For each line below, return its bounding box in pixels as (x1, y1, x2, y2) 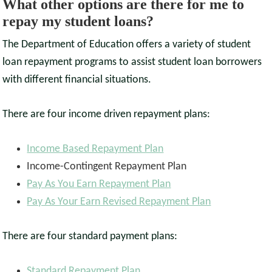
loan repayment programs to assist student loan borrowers (2, 56, 262, 69)
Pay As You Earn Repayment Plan (27, 178, 171, 191)
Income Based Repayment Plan (27, 143, 164, 155)
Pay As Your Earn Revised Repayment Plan (27, 196, 211, 208)
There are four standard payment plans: (2, 231, 178, 243)
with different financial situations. (2, 74, 152, 86)
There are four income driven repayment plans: (2, 109, 211, 121)
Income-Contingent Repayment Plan (27, 161, 187, 173)
